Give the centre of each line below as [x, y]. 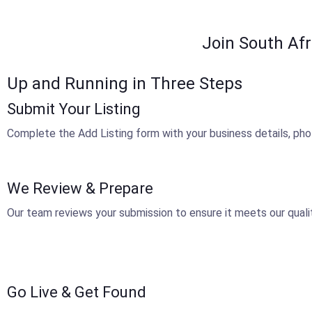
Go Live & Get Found [77, 292]
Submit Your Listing [74, 109]
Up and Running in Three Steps [125, 84]
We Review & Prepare [80, 188]
